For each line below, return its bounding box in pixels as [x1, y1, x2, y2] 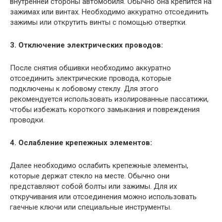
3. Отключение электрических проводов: [10, 40, 163, 50]
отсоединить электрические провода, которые [10, 73, 171, 83]
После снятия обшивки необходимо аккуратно [10, 63, 171, 72]
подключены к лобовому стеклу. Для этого [10, 84, 159, 93]
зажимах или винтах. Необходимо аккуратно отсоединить [10, 7, 209, 16]
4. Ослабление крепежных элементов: [10, 138, 152, 147]
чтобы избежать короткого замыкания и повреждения [10, 105, 200, 114]
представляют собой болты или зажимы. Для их [10, 181, 177, 191]
